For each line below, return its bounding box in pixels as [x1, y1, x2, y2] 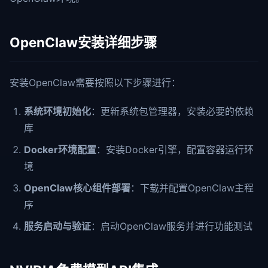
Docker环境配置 [24, 144, 96, 156]
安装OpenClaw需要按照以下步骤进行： [10, 77, 181, 89]
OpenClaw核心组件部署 [24, 182, 130, 194]
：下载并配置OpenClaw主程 [130, 182, 254, 194]
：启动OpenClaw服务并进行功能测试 [91, 220, 252, 232]
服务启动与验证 [24, 220, 91, 232]
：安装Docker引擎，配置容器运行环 [96, 144, 254, 156]
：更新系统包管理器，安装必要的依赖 [91, 105, 254, 117]
